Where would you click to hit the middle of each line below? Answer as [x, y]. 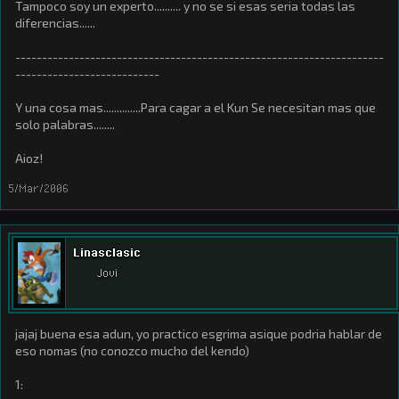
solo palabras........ [65, 124]
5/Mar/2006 [38, 188]
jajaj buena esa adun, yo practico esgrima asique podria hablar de [199, 334]
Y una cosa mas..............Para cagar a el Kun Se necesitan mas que [195, 107]
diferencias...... [55, 23]
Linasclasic [107, 252]
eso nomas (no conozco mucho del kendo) [132, 350]
